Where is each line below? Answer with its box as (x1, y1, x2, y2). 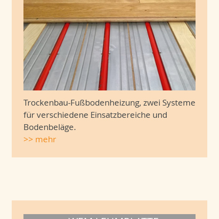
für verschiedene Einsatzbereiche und (23, 109, 167, 121)
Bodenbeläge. (23, 121, 78, 133)
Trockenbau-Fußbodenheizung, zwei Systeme (23, 97, 196, 109)
